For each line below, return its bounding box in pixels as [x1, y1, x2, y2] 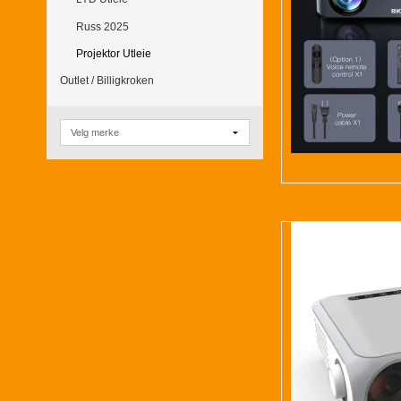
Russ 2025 [75, 20, 129, 33]
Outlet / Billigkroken [60, 74, 154, 88]
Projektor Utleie [75, 47, 151, 60]
